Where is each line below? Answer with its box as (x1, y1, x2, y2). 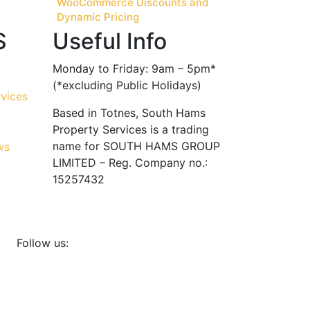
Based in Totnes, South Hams (53, 106, 206, 120)
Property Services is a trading (53, 122, 209, 137)
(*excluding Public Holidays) (53, 78, 201, 93)
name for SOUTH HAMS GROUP (53, 139, 220, 154)
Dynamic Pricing (57, 10, 139, 24)
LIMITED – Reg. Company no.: (53, 156, 208, 170)
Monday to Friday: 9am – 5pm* (53, 62, 216, 76)
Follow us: (16, 235, 69, 250)
